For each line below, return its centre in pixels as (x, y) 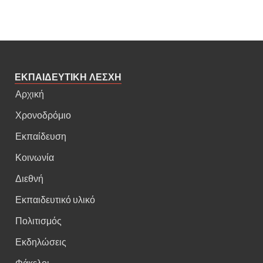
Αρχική (30, 93)
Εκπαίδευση (41, 136)
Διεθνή (29, 178)
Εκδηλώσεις (41, 241)
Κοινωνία (35, 157)
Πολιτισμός (38, 220)
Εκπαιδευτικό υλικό (55, 199)
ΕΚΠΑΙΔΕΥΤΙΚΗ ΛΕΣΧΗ (68, 77)
